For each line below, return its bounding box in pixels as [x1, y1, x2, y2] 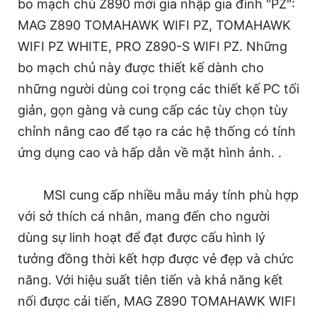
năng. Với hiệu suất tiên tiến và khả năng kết [18, 272, 283, 287]
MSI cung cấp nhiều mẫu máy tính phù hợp [43, 187, 299, 202]
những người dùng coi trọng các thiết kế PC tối [18, 81, 299, 96]
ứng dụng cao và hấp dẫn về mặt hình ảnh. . [18, 144, 282, 160]
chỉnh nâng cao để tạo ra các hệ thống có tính [18, 123, 296, 139]
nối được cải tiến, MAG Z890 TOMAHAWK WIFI [18, 293, 296, 309]
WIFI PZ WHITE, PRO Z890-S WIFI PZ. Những [18, 38, 287, 54]
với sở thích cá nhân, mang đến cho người [18, 208, 270, 224]
